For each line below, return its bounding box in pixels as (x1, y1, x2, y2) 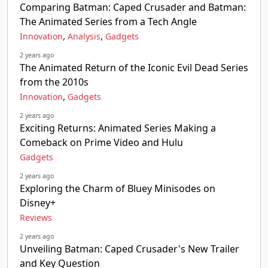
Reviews (20, 212, 52, 223)
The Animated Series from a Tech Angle (20, 15, 197, 28)
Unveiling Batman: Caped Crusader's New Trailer (20, 242, 239, 255)
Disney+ (20, 196, 56, 209)
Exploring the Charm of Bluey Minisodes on (20, 182, 215, 195)
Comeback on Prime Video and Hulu (20, 136, 183, 149)
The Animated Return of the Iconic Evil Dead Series (20, 61, 248, 74)
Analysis (68, 31, 100, 42)
